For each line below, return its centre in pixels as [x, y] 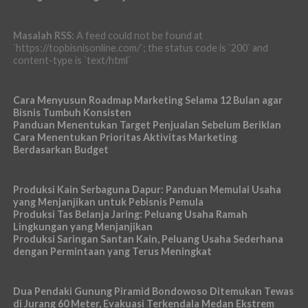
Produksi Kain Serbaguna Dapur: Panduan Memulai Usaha [147, 189]
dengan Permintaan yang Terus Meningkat [112, 251]
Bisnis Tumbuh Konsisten [72, 112]
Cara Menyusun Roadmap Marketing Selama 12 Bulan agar [147, 100]
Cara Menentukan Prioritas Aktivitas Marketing [125, 137]
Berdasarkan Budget [60, 149]
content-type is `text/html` [71, 60]
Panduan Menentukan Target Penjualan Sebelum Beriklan [147, 124]
